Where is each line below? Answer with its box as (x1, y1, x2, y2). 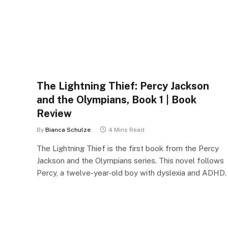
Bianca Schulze (45, 126, 91, 133)
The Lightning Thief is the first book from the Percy (37, 144, 219, 153)
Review (37, 107, 72, 120)
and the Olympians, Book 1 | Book (37, 94, 196, 106)
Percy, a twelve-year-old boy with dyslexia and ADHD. (37, 168, 226, 177)
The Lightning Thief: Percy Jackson (37, 80, 209, 92)
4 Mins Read (108, 126, 145, 133)
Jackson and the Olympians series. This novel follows (37, 156, 224, 165)
